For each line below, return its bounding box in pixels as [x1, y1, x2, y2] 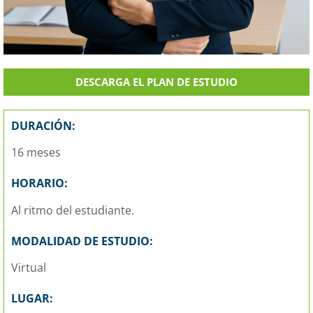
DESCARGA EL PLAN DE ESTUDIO [75, 75, 238, 89]
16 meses [11, 145, 61, 161]
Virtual [11, 260, 46, 276]
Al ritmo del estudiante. [11, 202, 134, 218]
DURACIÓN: [11, 118, 75, 134]
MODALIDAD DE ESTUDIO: [11, 233, 153, 249]
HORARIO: [11, 175, 68, 191]
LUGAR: [11, 291, 53, 307]
